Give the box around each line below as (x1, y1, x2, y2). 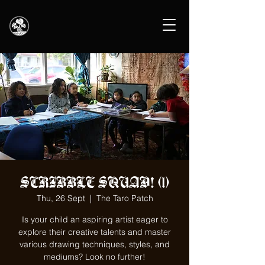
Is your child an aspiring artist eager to (21, 214, 168, 225)
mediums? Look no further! (44, 251, 146, 262)
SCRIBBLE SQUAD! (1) (20, 173, 170, 191)
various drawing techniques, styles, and (20, 239, 170, 250)
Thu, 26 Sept (36, 193, 85, 203)
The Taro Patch (96, 193, 153, 203)
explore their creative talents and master (18, 227, 171, 237)
